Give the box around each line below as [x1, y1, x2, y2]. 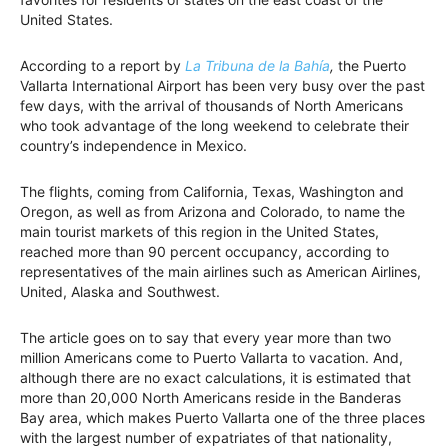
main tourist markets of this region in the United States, [20, 223, 379, 241]
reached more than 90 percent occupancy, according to [20, 243, 389, 261]
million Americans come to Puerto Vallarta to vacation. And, [20, 349, 403, 367]
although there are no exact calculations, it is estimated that [20, 369, 411, 387]
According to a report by [20, 57, 185, 75]
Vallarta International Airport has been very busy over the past [20, 77, 425, 95]
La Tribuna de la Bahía [185, 57, 330, 75]
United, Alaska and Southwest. [20, 283, 220, 301]
